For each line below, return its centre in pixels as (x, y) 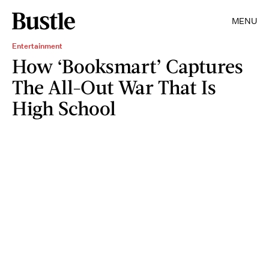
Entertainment (37, 46)
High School (64, 108)
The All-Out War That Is (114, 87)
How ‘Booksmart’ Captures (128, 66)
